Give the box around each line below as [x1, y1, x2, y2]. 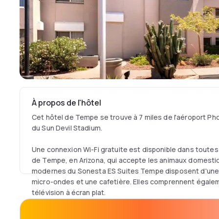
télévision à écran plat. [32, 188, 108, 197]
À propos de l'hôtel [32, 97, 101, 108]
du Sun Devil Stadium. [32, 123, 104, 132]
